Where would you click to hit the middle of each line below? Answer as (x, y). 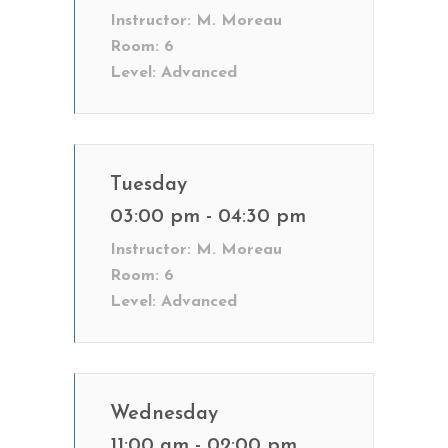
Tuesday (148, 185)
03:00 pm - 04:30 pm (208, 217)
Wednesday (164, 414)
